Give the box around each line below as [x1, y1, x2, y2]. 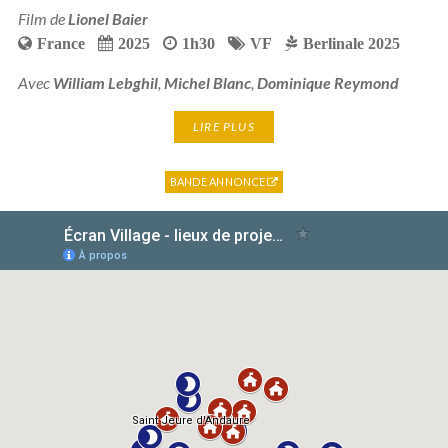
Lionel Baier [67, 8, 148, 28]
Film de [17, 8, 68, 28]
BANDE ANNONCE [169, 174, 268, 188]
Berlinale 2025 [302, 34, 400, 51]
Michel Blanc [163, 72, 251, 92]
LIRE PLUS [193, 118, 255, 134]
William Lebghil [52, 72, 158, 92]
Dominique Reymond [256, 72, 399, 92]
